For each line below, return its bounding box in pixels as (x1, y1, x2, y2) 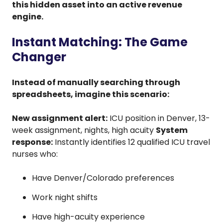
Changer (12, 48, 66, 65)
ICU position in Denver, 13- (108, 112, 210, 124)
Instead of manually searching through (12, 76, 180, 88)
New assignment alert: (12, 112, 108, 124)
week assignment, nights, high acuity (12, 124, 156, 136)
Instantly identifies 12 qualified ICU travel (53, 136, 210, 148)
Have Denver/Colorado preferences (32, 172, 174, 184)
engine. (12, 10, 43, 22)
